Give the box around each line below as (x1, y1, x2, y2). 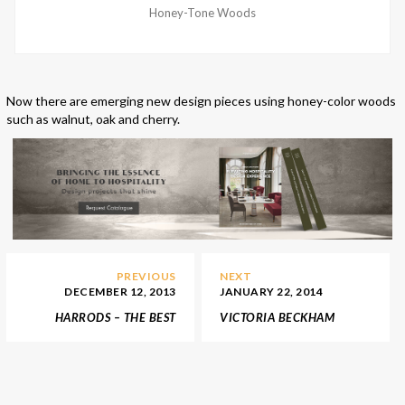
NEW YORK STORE (220, 326, 323, 342)
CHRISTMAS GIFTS (76, 344, 176, 359)
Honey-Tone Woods (149, 5, 256, 20)
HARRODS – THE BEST (54, 309, 176, 325)
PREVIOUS (116, 268, 176, 283)
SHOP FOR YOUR (80, 326, 176, 342)
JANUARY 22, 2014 (220, 284, 324, 298)
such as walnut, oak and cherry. (6, 110, 180, 127)
